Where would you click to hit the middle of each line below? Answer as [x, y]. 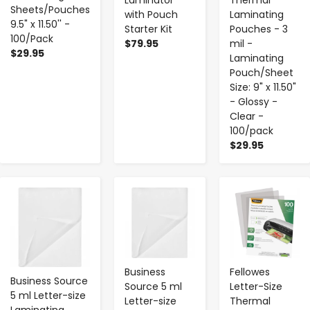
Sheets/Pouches [50, 9]
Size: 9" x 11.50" [263, 88]
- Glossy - [253, 102]
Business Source [49, 281]
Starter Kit [148, 29]
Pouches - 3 [258, 29]
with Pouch [151, 15]
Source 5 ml [153, 286]
